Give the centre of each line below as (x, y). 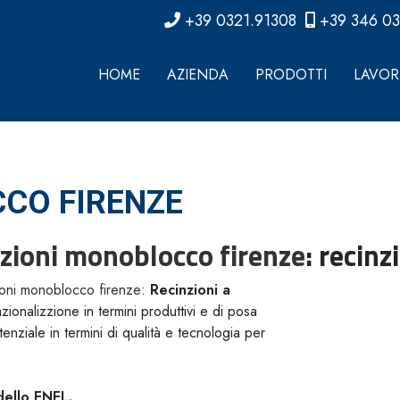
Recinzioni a (190, 290)
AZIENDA (198, 74)
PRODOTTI (291, 74)
